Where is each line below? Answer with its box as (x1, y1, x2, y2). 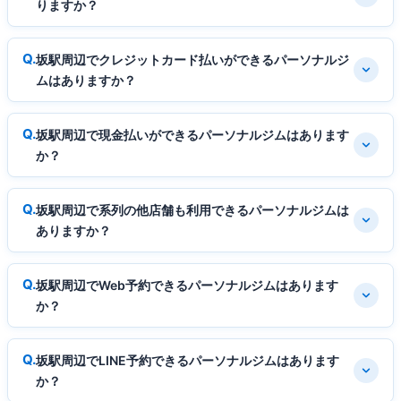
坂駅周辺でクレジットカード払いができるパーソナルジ (36, 51, 349, 67)
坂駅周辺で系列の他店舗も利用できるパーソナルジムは (36, 201, 349, 218)
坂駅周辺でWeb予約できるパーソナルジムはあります (36, 277, 338, 293)
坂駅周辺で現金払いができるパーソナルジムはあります (36, 126, 349, 142)
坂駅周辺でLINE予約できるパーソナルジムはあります (36, 352, 339, 368)
